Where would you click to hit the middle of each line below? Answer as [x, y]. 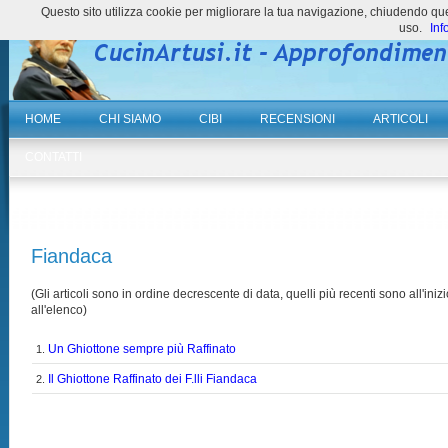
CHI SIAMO [130, 119]
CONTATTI [54, 157]
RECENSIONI [298, 119]
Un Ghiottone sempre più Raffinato [142, 349]
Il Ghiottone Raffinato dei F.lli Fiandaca [153, 379]
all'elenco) [59, 310]
